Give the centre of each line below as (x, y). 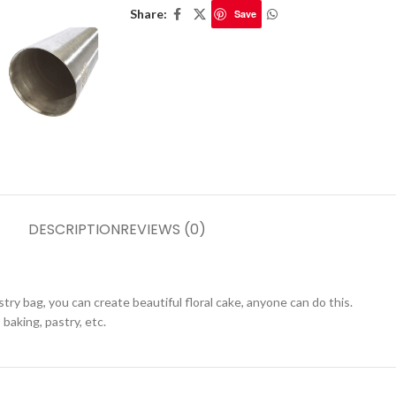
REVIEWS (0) (163, 230)
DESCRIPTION (74, 230)
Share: (148, 14)
